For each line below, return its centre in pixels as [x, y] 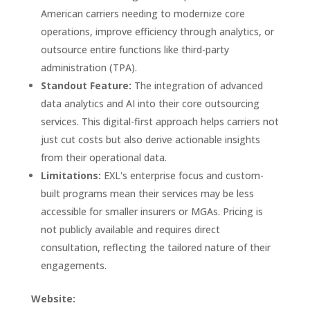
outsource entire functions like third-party [135, 49]
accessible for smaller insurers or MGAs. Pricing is [152, 211]
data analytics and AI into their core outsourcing [150, 103]
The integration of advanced [197, 85]
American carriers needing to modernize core [143, 13]
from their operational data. [103, 157]
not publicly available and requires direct [130, 229]
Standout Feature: [86, 85]
